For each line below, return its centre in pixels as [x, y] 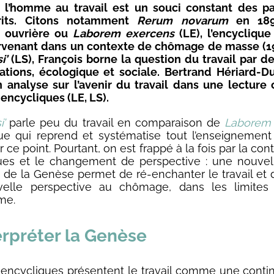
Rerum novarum [183, 20]
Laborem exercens [123, 33]
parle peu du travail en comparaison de [115, 122]
